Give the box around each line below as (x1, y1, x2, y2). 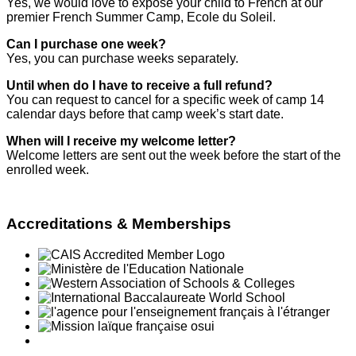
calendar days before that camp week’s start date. (6, 106, 284, 121)
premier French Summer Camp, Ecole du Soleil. (6, 10, 276, 24)
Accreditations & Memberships (6, 215, 231, 233)
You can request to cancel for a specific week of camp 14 (6, 92, 324, 106)
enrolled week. (6, 162, 89, 176)
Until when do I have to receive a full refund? (6, 78, 273, 92)
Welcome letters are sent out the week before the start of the (6, 148, 341, 162)
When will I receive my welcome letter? (6, 133, 236, 148)
